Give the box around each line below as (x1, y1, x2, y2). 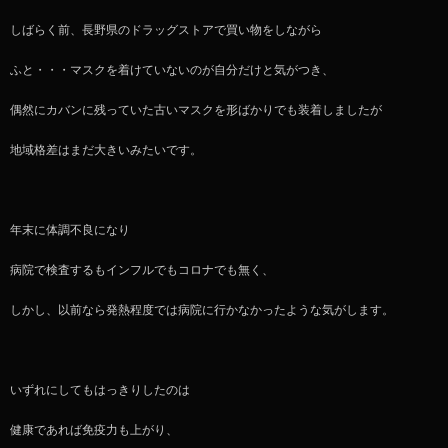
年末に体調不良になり (10, 222, 130, 237)
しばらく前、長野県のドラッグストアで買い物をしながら (10, 22, 322, 37)
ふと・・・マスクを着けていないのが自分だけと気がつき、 (10, 62, 334, 77)
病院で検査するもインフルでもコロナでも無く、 (10, 262, 274, 277)
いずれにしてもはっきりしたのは (10, 382, 190, 397)
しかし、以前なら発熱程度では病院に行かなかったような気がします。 (10, 302, 394, 317)
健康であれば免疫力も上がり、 (10, 422, 178, 437)
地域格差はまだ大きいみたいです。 (10, 142, 202, 157)
